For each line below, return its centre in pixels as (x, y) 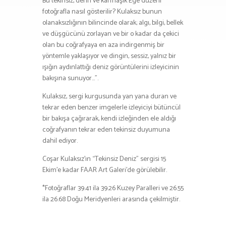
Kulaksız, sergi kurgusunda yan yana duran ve (109, 96)
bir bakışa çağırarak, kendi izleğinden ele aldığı (109, 119)
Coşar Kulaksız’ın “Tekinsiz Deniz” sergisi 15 (104, 159)
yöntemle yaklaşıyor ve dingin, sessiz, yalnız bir (109, 56)
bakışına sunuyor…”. (70, 78)
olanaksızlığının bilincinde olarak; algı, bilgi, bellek (113, 23)
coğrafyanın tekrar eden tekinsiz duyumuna (106, 130)
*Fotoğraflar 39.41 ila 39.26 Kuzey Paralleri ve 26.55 (113, 188)
